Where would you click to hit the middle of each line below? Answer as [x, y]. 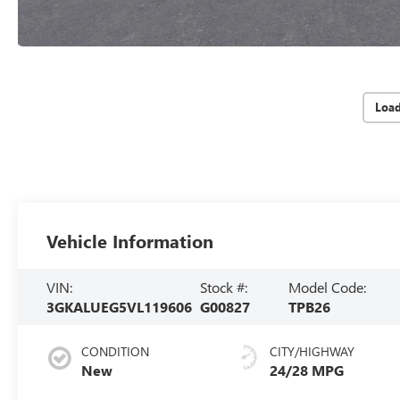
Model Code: [328, 287]
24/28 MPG [307, 371]
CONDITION [116, 352]
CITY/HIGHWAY [312, 352]
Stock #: [224, 287]
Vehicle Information [130, 240]
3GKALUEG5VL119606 [120, 306]
